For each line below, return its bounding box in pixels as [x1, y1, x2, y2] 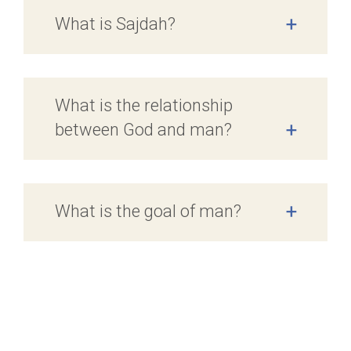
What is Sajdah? [55, 13, 175, 34]
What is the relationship [55, 95, 233, 115]
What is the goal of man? [55, 201, 241, 221]
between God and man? [55, 119, 232, 139]
